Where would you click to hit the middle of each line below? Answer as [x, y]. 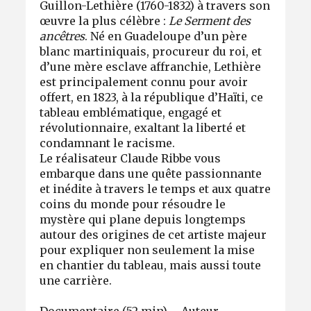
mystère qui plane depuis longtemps [143, 219]
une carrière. [76, 280]
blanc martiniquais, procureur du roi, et [151, 51]
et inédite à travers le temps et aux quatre [155, 188]
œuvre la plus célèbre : [104, 20]
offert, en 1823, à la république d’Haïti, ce [152, 97]
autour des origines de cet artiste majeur [153, 234]
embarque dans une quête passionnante [151, 173]
